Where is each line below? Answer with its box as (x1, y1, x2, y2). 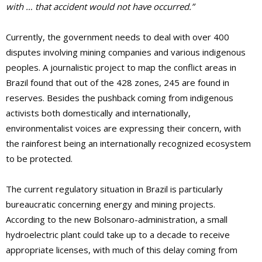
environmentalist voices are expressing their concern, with (6, 122, 241, 135)
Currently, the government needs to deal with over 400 (6, 31, 229, 43)
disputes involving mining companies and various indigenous (6, 46, 246, 58)
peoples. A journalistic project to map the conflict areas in (6, 61, 236, 74)
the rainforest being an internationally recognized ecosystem (6, 137, 251, 150)
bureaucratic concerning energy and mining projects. (6, 198, 215, 211)
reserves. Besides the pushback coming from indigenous (6, 92, 233, 104)
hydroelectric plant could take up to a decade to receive (6, 229, 230, 241)
